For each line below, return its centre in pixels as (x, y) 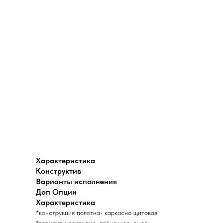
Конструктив (58, 171)
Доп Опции (56, 192)
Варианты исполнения (76, 182)
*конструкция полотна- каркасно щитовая (97, 213)
